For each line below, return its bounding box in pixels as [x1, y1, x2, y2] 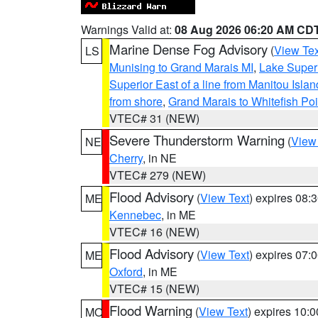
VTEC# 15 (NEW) [109, 280, 199, 297]
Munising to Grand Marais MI [109, 59, 253, 75]
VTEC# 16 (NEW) [109, 224, 199, 240]
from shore [109, 93, 163, 109]
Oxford [109, 263, 143, 280]
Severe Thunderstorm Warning [109, 131, 285, 149]
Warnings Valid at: [81, 21, 175, 38]
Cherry [109, 150, 143, 166]
